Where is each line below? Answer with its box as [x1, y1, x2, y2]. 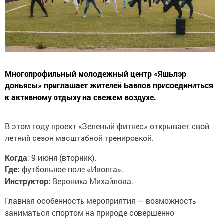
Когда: [5, 152, 29, 163]
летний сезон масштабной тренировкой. [5, 132, 154, 143]
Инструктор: [5, 175, 51, 186]
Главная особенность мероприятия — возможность [5, 195, 196, 206]
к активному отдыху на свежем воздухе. [5, 91, 156, 102]
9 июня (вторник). [29, 152, 96, 163]
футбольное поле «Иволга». [20, 164, 123, 174]
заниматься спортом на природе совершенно [5, 207, 174, 218]
